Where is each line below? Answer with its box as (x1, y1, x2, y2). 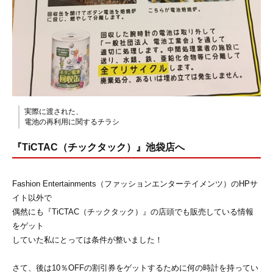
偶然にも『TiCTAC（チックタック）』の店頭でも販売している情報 (12, 207, 253, 217)
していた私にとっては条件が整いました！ (12, 235, 163, 245)
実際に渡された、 (24, 107, 83, 116)
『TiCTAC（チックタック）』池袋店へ (12, 142, 185, 153)
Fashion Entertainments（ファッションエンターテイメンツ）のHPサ (12, 179, 258, 189)
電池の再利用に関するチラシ (24, 118, 119, 127)
